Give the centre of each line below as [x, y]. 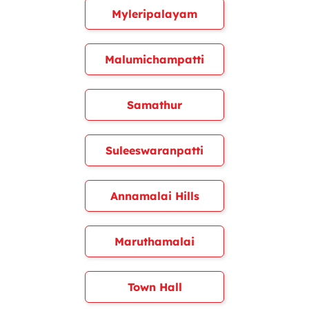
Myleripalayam [154, 14]
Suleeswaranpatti [154, 150]
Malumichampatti [154, 59]
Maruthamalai [154, 241]
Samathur [154, 105]
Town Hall [154, 287]
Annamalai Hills [154, 196]
